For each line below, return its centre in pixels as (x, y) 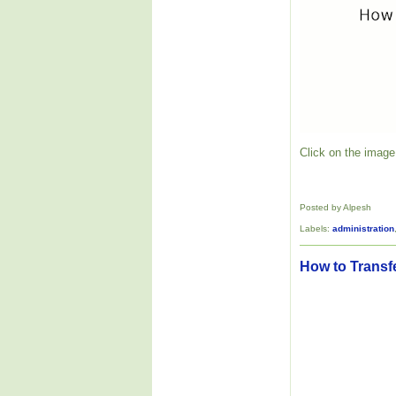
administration (363, 229)
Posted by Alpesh (335, 207)
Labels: (316, 229)
